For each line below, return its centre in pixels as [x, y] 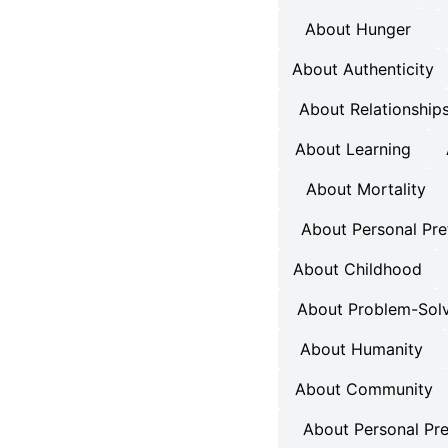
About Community [364, 389]
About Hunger [357, 29]
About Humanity [361, 349]
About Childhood [357, 269]
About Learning [353, 149]
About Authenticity [362, 69]
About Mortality [366, 189]
